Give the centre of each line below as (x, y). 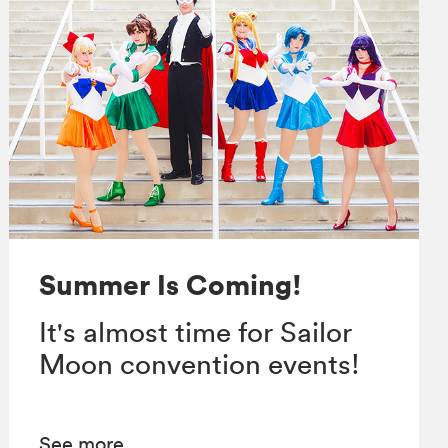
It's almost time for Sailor (195, 332)
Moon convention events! (199, 364)
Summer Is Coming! (170, 285)
